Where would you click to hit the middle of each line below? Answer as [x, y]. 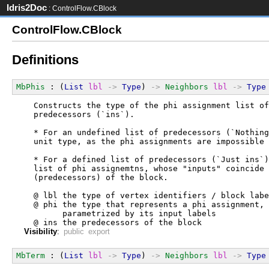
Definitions [45, 60]
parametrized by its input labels [120, 213]
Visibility [41, 231]
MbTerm [31, 255]
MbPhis [31, 86]
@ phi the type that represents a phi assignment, [144, 204]
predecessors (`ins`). [79, 114]
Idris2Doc [27, 8]
